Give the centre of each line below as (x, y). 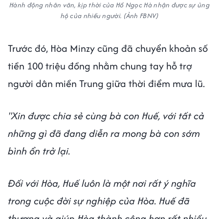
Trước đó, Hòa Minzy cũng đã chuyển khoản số (108, 48)
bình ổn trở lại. (39, 151)
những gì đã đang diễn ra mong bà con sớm (104, 133)
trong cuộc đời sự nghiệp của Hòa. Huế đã (99, 200)
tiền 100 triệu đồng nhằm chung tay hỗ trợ (100, 66)
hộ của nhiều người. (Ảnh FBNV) (109, 15)
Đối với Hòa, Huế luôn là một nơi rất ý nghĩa (102, 183)
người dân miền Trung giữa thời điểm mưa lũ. (108, 83)
